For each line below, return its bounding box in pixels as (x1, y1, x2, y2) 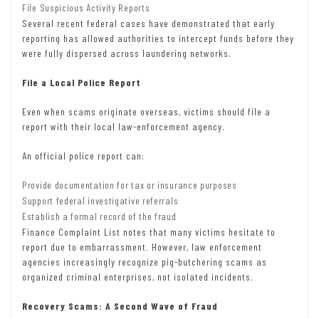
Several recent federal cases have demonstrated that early (22, 16, 275, 29)
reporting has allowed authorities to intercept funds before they (22, 31, 294, 44)
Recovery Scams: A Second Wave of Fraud (22, 299, 218, 312)
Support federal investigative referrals (22, 194, 179, 206)
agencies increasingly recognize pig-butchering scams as (22, 255, 267, 268)
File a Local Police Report (22, 75, 141, 88)
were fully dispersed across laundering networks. (22, 46, 231, 59)
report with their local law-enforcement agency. (22, 120, 225, 132)
